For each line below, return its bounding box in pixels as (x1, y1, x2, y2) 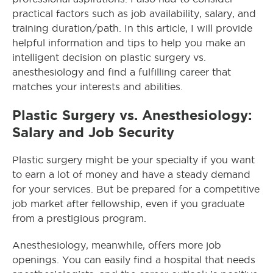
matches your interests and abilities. (12, 82, 183, 92)
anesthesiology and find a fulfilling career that (12, 67, 231, 77)
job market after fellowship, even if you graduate (12, 199, 244, 209)
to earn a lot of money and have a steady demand (12, 169, 250, 180)
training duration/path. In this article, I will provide (12, 23, 252, 34)
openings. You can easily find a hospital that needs (12, 255, 255, 265)
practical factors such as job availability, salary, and (12, 9, 256, 19)
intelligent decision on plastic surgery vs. (12, 52, 206, 63)
